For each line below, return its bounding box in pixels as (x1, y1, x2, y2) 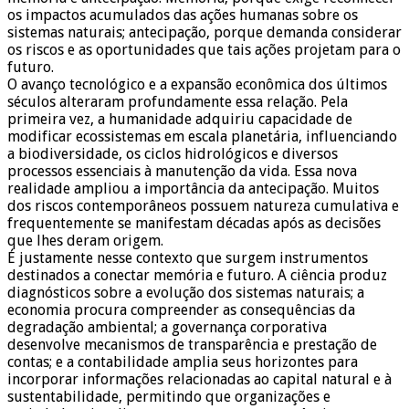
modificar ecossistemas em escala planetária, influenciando (7, 128, 397, 146)
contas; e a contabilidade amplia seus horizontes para (7, 353, 358, 372)
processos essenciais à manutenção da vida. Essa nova (7, 163, 357, 181)
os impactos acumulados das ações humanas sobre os (7, 6, 358, 25)
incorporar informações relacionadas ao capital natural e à (7, 371, 392, 389)
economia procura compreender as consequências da (7, 301, 355, 320)
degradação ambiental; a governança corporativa (7, 319, 327, 337)
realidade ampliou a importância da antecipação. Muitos (7, 180, 379, 198)
